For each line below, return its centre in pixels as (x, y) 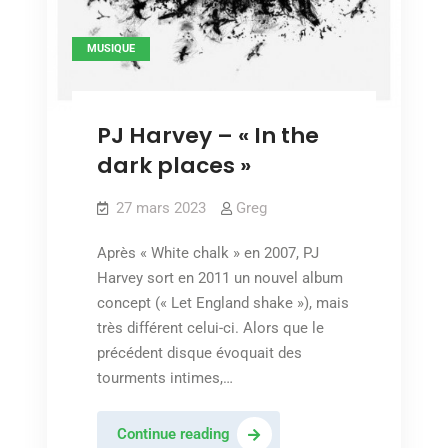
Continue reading (173, 433)
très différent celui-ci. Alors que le (210, 327)
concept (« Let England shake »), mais (222, 302)
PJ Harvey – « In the (207, 135)
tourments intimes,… (164, 377)
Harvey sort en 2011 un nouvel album (219, 277)
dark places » (173, 165)
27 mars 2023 (160, 207)
